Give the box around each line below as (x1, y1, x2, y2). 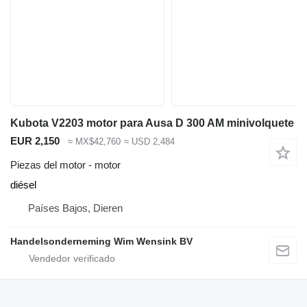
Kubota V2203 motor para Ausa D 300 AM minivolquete (10, 117, 294, 130)
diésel (10, 178, 36, 191)
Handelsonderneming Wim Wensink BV (10, 235, 193, 247)
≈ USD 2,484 (123, 136, 175, 147)
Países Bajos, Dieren (28, 201, 123, 214)
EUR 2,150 (10, 135, 60, 147)
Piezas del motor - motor (10, 158, 121, 171)
